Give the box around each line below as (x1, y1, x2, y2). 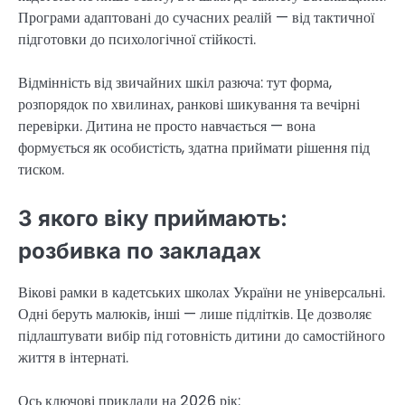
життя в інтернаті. (18, 347, 128, 369)
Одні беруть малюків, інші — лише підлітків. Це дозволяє (18, 304, 372, 325)
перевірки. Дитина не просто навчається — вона (18, 116, 316, 137)
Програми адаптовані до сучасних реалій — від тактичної (18, 6, 374, 28)
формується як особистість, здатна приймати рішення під (18, 137, 370, 159)
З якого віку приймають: (18, 205, 287, 232)
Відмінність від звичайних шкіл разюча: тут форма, (18, 72, 332, 94)
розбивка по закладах (18, 238, 261, 265)
